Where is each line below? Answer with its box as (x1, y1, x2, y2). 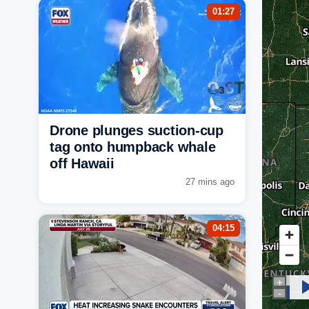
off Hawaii (50, 155, 114, 171)
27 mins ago (186, 176, 235, 187)
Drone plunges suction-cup (50, 122, 223, 138)
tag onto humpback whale (50, 139, 216, 154)
